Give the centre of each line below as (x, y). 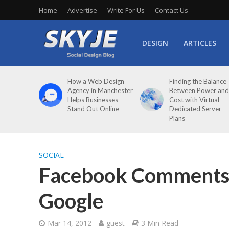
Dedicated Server (195, 109)
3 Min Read (159, 223)
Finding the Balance (198, 81)
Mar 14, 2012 (69, 223)
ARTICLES (200, 43)
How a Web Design (96, 81)
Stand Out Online (94, 109)
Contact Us (171, 10)
